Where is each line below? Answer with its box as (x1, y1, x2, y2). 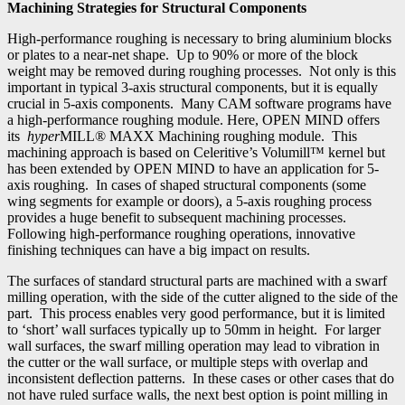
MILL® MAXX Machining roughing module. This (60, 127, 357, 144)
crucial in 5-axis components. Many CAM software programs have (7, 95, 391, 111)
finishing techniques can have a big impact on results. (7, 241, 310, 258)
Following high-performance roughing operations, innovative (7, 225, 355, 241)
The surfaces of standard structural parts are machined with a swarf (7, 272, 387, 288)
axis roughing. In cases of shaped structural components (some (7, 176, 366, 193)
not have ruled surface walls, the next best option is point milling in (7, 386, 388, 402)
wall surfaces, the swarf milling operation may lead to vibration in (7, 337, 380, 353)
